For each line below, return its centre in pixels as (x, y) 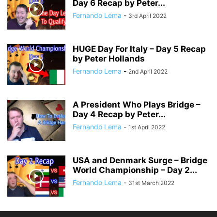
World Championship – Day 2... (135, 170)
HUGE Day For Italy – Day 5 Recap (139, 49)
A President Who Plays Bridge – (137, 105)
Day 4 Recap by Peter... (119, 114)
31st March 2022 (151, 183)
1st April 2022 (147, 127)
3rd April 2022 (147, 16)
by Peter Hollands (109, 59)
